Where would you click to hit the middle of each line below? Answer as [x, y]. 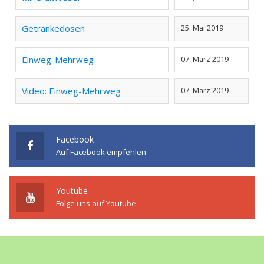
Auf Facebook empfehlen [101, 152]
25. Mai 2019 [202, 28]
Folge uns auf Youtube [96, 204]
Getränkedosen [53, 29]
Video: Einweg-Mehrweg [71, 91]
